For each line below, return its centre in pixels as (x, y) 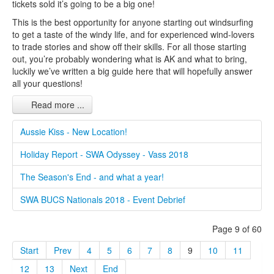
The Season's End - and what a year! (92, 177)
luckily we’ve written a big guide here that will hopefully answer (132, 71)
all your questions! (47, 83)
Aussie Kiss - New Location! (74, 131)
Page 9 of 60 (237, 229)
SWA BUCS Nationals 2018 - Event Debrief (103, 199)
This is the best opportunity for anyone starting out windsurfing (133, 22)
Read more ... (57, 105)
